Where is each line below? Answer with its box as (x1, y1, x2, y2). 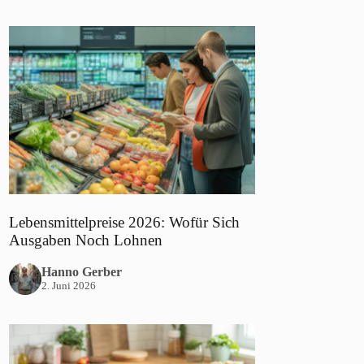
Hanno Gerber (41, 264, 123, 279)
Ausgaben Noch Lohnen (9, 232, 163, 249)
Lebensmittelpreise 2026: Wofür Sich (9, 214, 240, 232)
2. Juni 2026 (41, 279, 97, 292)
